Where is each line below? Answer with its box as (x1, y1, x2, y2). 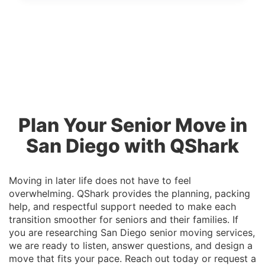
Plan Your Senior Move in (18, 114, 247, 137)
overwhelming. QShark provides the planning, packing (9, 188, 250, 200)
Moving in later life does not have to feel (9, 174, 191, 187)
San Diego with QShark (26, 134, 239, 158)
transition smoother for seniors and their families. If (9, 214, 238, 226)
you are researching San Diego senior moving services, (9, 227, 255, 239)
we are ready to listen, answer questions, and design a (9, 240, 253, 252)
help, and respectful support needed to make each (9, 201, 236, 213)
